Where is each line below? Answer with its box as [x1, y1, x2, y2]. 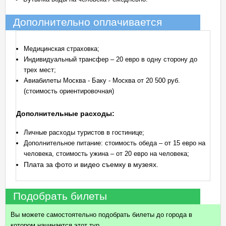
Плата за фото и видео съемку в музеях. [24, 160, 158, 168]
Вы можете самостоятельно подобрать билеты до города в [11, 211, 192, 218]
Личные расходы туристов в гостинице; [24, 129, 144, 136]
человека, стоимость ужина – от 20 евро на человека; [24, 150, 189, 157]
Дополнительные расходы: [16, 109, 115, 118]
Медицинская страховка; [24, 45, 99, 52]
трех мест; [24, 66, 56, 74]
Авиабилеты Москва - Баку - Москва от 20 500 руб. [24, 77, 180, 84]
